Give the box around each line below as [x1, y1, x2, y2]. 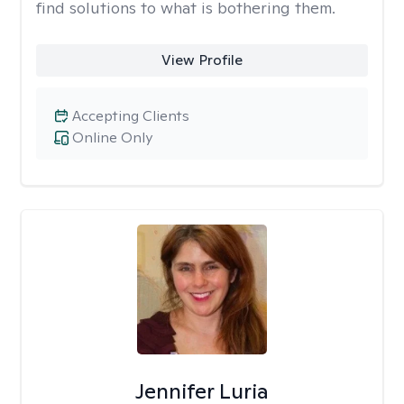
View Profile [161, 50, 243, 69]
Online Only [72, 128, 152, 147]
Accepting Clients [72, 106, 189, 125]
